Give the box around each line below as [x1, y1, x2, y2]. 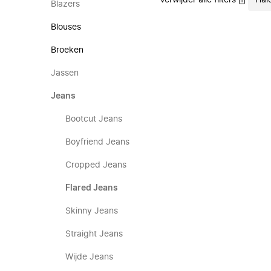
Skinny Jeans [65, 207, 118, 215]
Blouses [51, 23, 81, 31]
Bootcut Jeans [65, 115, 122, 123]
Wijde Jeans [65, 253, 113, 261]
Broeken [51, 46, 83, 54]
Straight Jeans [65, 230, 123, 238]
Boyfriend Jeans [65, 138, 129, 146]
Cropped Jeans [65, 161, 126, 169]
